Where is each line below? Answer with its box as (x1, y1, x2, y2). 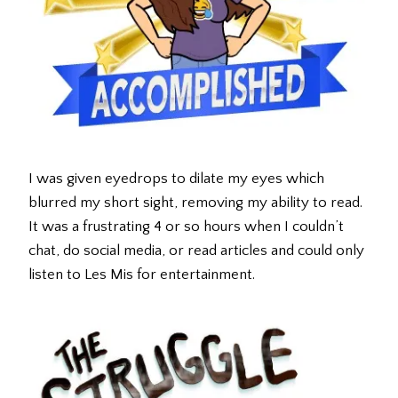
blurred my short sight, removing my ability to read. (28, 195, 362, 211)
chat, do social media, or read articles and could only (28, 243, 364, 259)
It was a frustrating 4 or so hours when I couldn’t (28, 219, 344, 235)
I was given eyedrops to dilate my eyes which (28, 171, 324, 187)
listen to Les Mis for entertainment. (28, 267, 255, 283)
